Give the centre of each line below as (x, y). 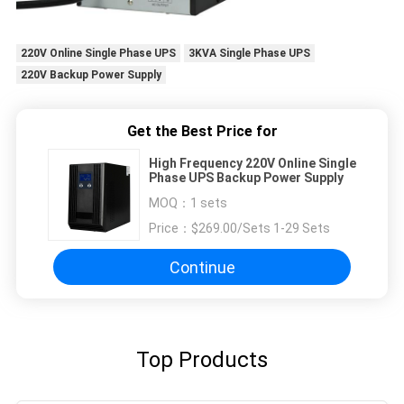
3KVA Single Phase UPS (249, 54)
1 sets (209, 203)
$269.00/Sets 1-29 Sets (261, 229)
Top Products (202, 360)
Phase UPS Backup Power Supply (246, 178)
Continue (202, 267)
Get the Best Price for (202, 132)
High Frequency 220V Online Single (252, 164)
